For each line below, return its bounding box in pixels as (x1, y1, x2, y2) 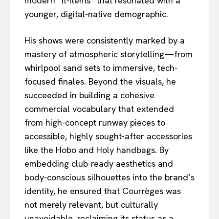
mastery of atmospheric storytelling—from (24, 48, 193, 60)
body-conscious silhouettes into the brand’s (24, 171, 195, 183)
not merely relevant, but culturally (24, 198, 158, 210)
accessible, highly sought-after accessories (24, 130, 192, 142)
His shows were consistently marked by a (24, 34, 185, 46)
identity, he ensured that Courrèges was (24, 185, 181, 197)
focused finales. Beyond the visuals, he (24, 75, 176, 87)
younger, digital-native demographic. (24, 8, 168, 20)
